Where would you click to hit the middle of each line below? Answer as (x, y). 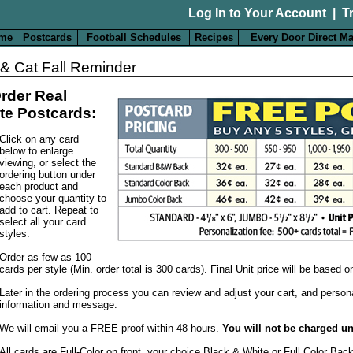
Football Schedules (134, 37)
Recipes (214, 37)
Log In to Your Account (257, 13)
